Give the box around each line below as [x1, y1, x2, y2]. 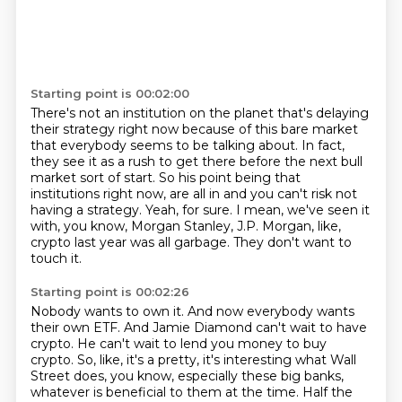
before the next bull [239, 153, 363, 170]
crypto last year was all [30, 234, 174, 250]
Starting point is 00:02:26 [30, 284, 189, 299]
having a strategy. [30, 202, 145, 218]
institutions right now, [30, 186, 170, 202]
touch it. [30, 250, 82, 267]
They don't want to [232, 234, 352, 250]
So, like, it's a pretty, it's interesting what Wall [76, 352, 356, 368]
